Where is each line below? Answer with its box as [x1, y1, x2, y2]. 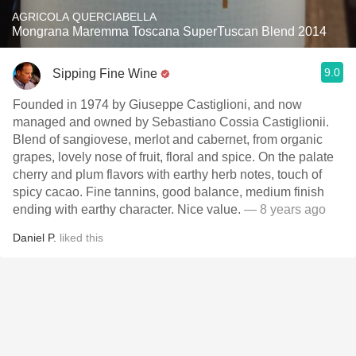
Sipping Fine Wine [52, 66, 157, 80]
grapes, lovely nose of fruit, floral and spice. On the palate [13, 150, 334, 164]
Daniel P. [13, 231, 56, 244]
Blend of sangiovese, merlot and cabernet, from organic [13, 133, 323, 146]
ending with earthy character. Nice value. [13, 203, 241, 216]
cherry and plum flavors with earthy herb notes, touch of [13, 168, 322, 181]
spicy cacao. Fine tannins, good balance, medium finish [13, 185, 324, 199]
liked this [56, 231, 103, 244]
